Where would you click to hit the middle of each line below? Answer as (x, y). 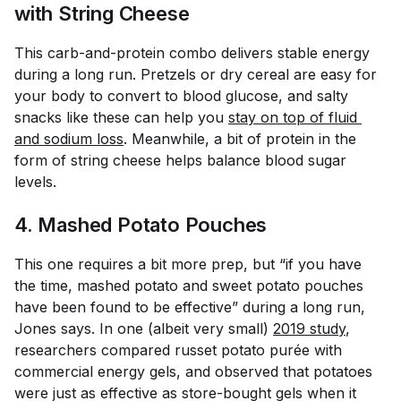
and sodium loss (69, 138)
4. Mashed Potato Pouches (141, 224)
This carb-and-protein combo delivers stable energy (192, 52)
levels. (35, 181)
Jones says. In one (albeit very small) (144, 328)
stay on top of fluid (295, 117)
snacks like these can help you (121, 117)
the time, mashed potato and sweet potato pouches (189, 285)
